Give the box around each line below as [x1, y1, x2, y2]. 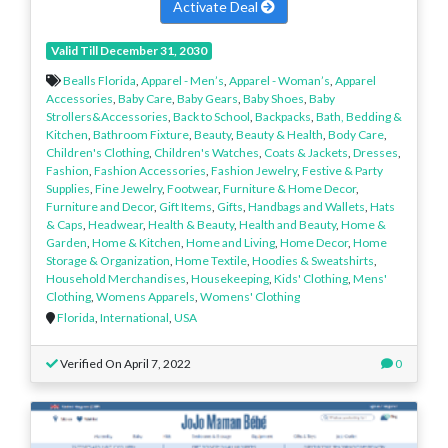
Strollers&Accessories [46, 108, 168, 124]
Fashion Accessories [94, 162, 206, 178]
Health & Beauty [148, 216, 234, 232]
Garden [46, 234, 87, 250]
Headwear [88, 216, 143, 232]
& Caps [46, 216, 83, 232]
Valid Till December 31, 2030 [50, 42, 207, 58]
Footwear [167, 180, 218, 196]
